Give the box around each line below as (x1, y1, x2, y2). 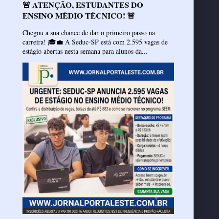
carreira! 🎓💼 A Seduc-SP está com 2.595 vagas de (22, 37, 168, 47)
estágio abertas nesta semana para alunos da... (22, 46, 148, 56)
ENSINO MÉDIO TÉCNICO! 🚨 (22, 10, 135, 22)
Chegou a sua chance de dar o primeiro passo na (22, 28, 155, 38)
